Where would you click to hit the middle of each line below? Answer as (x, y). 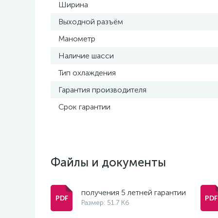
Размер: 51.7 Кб (105, 203)
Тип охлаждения (87, 73)
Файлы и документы (108, 162)
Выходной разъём (91, 22)
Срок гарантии (84, 107)
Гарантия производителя (102, 90)
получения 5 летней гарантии (134, 192)
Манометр (77, 39)
